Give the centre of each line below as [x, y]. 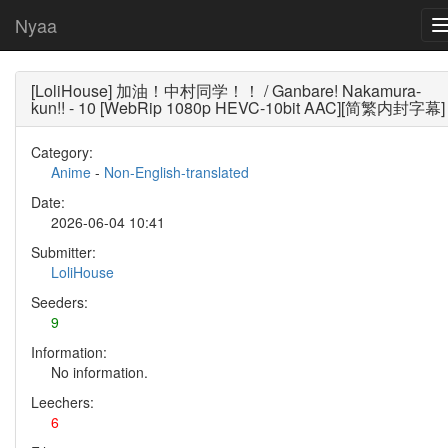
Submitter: [63, 252]
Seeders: [59, 302]
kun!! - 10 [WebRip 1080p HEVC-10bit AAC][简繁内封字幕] [238, 107]
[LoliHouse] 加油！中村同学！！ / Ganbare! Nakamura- [226, 90]
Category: [62, 152]
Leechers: [62, 402]
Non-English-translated [176, 172]
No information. [99, 372]
